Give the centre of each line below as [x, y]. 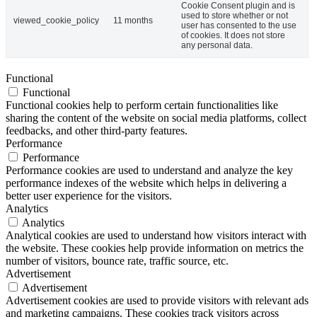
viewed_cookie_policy [56, 21]
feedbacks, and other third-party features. [97, 131]
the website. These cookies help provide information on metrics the [155, 248]
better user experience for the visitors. [89, 196]
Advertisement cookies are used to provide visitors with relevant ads [157, 301]
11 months [133, 21]
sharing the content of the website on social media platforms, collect [156, 118]
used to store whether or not [235, 16]
